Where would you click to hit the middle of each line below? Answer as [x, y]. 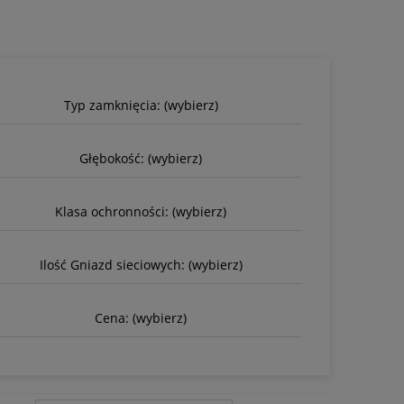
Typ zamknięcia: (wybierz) [141, 105]
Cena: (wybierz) [141, 317]
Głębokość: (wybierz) [141, 158]
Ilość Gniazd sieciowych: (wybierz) [141, 264]
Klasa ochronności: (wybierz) [141, 211]
